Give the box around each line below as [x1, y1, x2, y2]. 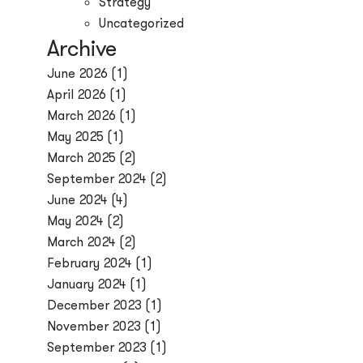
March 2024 [47, 233, 117, 250]
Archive [47, 34, 117, 62]
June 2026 [47, 65, 109, 81]
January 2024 [47, 275, 127, 292]
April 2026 [47, 86, 107, 102]
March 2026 [47, 107, 117, 123]
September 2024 [47, 170, 147, 186]
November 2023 [47, 318, 142, 334]
